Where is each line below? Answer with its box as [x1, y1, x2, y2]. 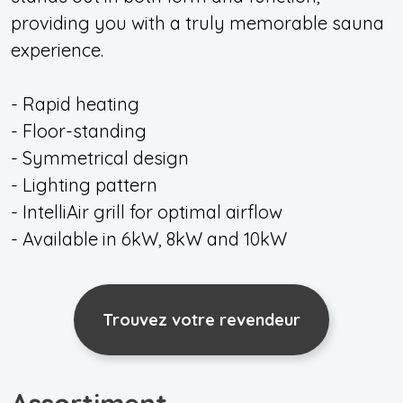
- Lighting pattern [11, 174, 157, 196]
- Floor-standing [11, 120, 147, 142]
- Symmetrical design [11, 147, 189, 169]
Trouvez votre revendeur [103, 309, 300, 330]
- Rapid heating [11, 93, 139, 115]
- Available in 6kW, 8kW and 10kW [11, 228, 287, 250]
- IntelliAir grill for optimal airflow [11, 201, 282, 223]
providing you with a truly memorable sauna [11, 12, 384, 34]
